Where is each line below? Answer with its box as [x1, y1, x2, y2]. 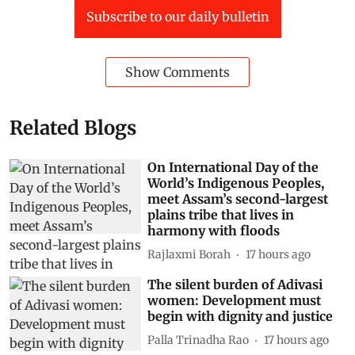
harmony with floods [147, 223, 281, 239]
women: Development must [147, 292, 322, 308]
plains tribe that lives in [147, 207, 295, 223]
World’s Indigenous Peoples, [147, 175, 325, 191]
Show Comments [125, 64, 230, 80]
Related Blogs [10, 116, 136, 140]
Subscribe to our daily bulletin [86, 9, 269, 25]
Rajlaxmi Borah [147, 246, 231, 261]
